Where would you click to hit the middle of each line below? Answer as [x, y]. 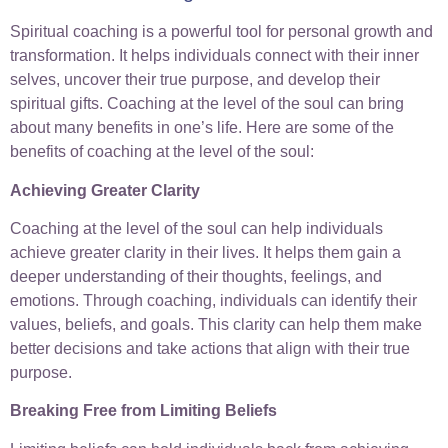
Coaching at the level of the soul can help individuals [196, 229]
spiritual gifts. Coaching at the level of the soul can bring [207, 104]
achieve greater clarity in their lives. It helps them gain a [205, 253]
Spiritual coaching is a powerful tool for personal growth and [221, 32]
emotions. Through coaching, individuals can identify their [213, 301]
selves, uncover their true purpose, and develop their [195, 80]
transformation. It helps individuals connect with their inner [214, 56]
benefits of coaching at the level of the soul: [162, 152]
